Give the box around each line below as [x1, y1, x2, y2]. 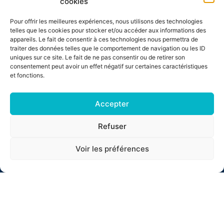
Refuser [97, 121, 126, 131]
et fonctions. [10, 71, 44, 79]
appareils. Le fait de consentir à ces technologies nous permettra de [10, 35, 198, 43]
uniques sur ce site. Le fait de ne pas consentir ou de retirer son [10, 53, 185, 61]
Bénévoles [21, 112, 59, 123]
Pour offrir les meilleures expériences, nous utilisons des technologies [10, 17, 202, 25]
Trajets [21, 20, 47, 31]
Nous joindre [21, 135, 66, 146]
